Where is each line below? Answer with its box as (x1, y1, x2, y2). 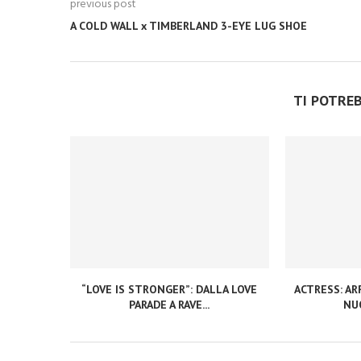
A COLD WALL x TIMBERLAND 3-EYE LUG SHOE (70, 19, 307, 33)
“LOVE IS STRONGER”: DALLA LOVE (81, 282, 258, 297)
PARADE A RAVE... (129, 297, 210, 313)
